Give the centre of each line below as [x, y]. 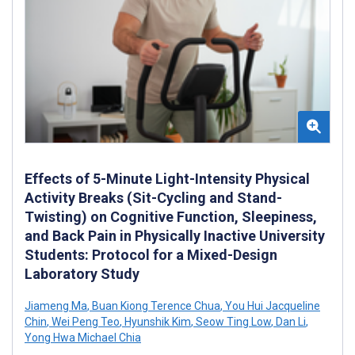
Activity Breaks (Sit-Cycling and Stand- [153, 197]
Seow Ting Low [232, 321]
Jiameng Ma [56, 305]
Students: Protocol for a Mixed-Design [151, 254]
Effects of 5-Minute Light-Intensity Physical [167, 178]
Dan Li [290, 321]
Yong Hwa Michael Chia [83, 337]
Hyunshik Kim [157, 321]
